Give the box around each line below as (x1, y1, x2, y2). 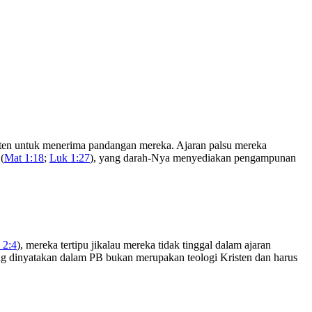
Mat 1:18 (4, 152, 44, 164)
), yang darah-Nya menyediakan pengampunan (90, 152, 296, 164)
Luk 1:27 (49, 152, 90, 164)
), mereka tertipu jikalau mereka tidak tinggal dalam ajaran (17, 238, 271, 251)
